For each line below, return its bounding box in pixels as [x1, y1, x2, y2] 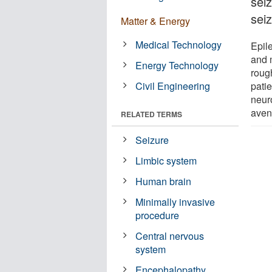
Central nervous [135, 228, 205, 243]
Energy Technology [135, 58, 219, 72]
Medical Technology [135, 37, 222, 52]
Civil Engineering [135, 78, 211, 93]
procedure [135, 208, 180, 222]
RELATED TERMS [121, 108, 182, 120]
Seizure [135, 132, 169, 147]
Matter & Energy [121, 13, 190, 28]
